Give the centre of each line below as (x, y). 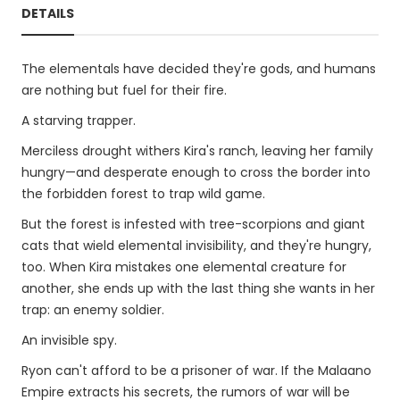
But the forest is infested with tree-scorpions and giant (193, 224)
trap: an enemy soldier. (93, 310)
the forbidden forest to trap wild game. (143, 194)
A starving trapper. (79, 121)
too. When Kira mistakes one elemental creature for (184, 267)
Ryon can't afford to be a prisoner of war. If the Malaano (196, 371)
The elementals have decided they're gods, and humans (199, 69)
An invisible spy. (69, 340)
